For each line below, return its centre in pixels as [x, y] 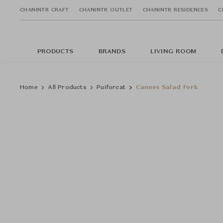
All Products [67, 88]
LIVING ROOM [173, 52]
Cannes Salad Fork [167, 88]
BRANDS [112, 52]
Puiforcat [111, 88]
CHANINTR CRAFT [45, 10]
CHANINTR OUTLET [106, 10]
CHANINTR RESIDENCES [175, 10]
